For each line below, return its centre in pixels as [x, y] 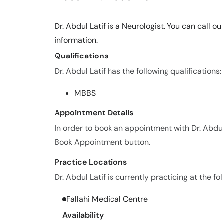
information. [76, 40]
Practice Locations [91, 162]
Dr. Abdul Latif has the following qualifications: [138, 71]
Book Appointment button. [102, 142]
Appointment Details [94, 113]
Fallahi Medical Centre [107, 199]
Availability [83, 215]
